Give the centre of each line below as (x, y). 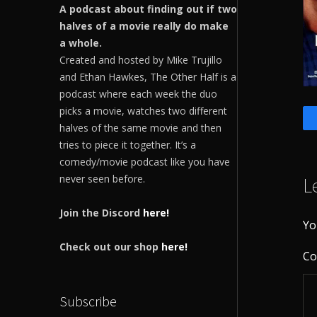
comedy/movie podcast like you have (144, 161)
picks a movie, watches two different (143, 110)
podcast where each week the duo (138, 93)
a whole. (80, 42)
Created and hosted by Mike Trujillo (140, 59)
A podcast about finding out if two (148, 8)
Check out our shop (110, 246)
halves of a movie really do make (144, 25)
